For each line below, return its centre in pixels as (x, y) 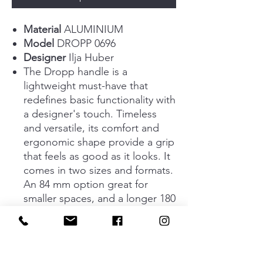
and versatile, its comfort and (91, 128)
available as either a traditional (94, 227)
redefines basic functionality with (100, 100)
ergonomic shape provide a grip (99, 142)
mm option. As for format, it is (93, 213)
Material (42, 30)
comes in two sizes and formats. (98, 171)
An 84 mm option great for (86, 185)
